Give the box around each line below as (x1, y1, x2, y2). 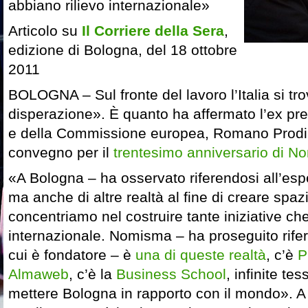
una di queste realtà (135, 247, 266, 263)
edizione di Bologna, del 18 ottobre (8, 42, 237, 58)
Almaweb (8, 266, 69, 283)
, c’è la (69, 266, 116, 283)
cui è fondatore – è (8, 247, 135, 263)
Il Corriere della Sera (82, 23, 224, 39)
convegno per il (8, 144, 113, 161)
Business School (116, 266, 226, 283)
